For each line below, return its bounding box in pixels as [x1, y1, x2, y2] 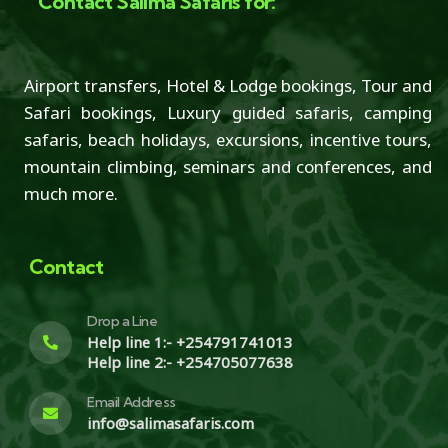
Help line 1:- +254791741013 [87, 332, 293, 353]
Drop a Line [87, 312, 158, 331]
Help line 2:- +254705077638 [87, 352, 293, 373]
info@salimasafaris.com [87, 413, 254, 434]
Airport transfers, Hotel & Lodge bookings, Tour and [24, 74, 432, 98]
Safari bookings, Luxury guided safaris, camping [24, 101, 432, 125]
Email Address [87, 393, 176, 412]
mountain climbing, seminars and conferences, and [24, 155, 432, 179]
